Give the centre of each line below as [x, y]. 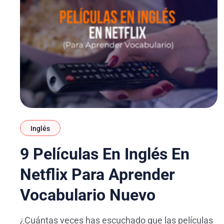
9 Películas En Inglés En [105, 154]
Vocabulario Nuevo [88, 195]
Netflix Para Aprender [97, 175]
